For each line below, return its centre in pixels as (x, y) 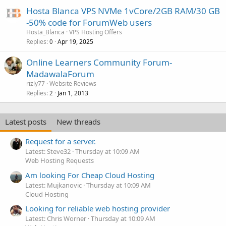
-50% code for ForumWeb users (89, 22)
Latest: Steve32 (48, 152)
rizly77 (36, 83)
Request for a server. (61, 142)
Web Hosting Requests (60, 161)
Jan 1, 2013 (73, 93)
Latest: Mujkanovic (53, 185)
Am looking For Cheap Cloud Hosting (90, 175)
